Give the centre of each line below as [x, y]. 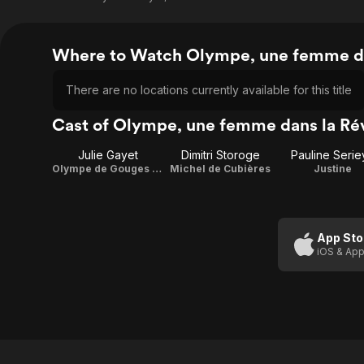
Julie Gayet [108, 155]
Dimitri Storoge [220, 155]
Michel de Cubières [220, 169]
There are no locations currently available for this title [209, 90]
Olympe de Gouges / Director [157, 169]
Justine [332, 169]
